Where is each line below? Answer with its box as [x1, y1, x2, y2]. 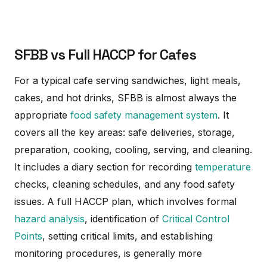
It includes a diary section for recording [14, 160, 195, 173]
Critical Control [162, 212, 229, 225]
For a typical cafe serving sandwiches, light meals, [14, 74, 241, 86]
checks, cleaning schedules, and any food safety [14, 178, 235, 190]
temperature [195, 160, 251, 173]
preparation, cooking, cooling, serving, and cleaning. [14, 143, 252, 156]
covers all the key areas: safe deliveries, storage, [14, 126, 235, 138]
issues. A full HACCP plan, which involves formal [14, 195, 237, 207]
